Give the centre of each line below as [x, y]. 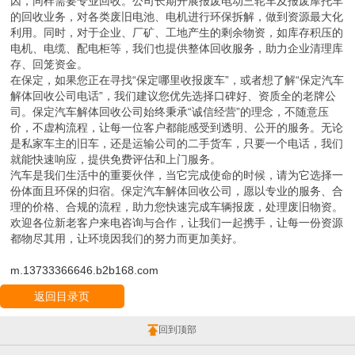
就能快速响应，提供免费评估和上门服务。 [116, 160]
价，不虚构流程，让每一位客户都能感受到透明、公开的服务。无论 [177, 128]
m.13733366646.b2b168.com [85, 271]
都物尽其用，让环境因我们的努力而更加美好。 [127, 239]
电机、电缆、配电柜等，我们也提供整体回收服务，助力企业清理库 [177, 49]
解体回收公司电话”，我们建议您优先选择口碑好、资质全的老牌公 [174, 96]
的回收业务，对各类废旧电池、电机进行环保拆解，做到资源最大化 [177, 17]
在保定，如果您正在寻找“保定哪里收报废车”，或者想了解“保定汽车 [177, 80]
